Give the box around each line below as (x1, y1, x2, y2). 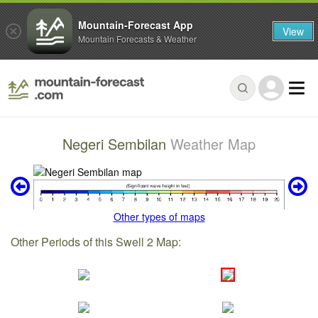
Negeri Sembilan (62, 133, 170, 155)
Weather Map (170, 133, 256, 155)
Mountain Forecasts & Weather (78, 32, 197, 45)
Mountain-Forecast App (78, 17, 193, 32)
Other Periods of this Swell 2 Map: (11, 234, 182, 251)
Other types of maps (113, 209, 205, 224)
